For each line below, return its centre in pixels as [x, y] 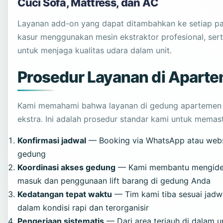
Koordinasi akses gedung [67, 167]
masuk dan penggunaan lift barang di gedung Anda [114, 181]
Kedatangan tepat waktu [65, 194]
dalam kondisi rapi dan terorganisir [83, 208]
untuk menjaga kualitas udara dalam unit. [95, 50]
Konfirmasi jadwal [52, 140]
